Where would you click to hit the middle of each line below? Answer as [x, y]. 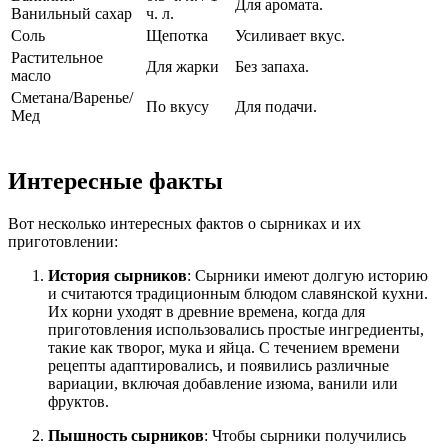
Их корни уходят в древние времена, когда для [206, 311]
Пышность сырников [126, 435]
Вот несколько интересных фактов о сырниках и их [184, 223]
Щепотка [177, 36]
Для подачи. [276, 107]
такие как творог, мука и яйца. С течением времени [224, 347]
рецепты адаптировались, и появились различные [218, 365]
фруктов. [78, 401]
